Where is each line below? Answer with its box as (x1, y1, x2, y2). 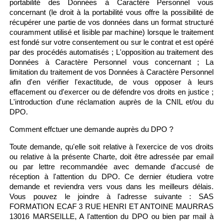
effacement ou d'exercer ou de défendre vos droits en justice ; (9, 88, 214, 96)
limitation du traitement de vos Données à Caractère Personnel (9, 68, 214, 76)
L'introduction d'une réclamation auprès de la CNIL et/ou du (9, 98, 214, 106)
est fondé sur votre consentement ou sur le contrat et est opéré (9, 38, 214, 46)
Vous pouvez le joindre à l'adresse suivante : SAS (9, 192, 214, 201)
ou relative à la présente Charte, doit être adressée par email (9, 152, 214, 161)
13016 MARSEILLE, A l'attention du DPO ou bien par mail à (9, 212, 214, 221)
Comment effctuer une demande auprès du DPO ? (9, 125, 174, 133)
